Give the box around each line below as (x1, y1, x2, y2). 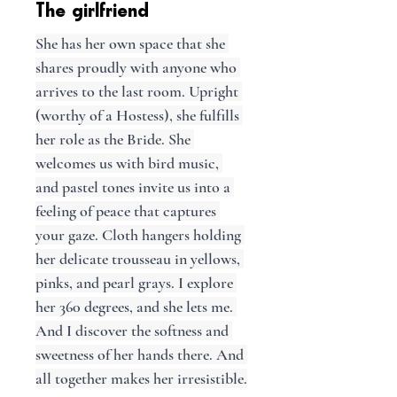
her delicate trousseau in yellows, (35, 249, 244, 269)
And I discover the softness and (35, 321, 232, 340)
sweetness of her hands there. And (35, 345, 247, 364)
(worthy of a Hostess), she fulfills (35, 105, 243, 125)
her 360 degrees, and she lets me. (35, 297, 237, 316)
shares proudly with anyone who (35, 58, 240, 77)
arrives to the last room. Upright (35, 82, 242, 101)
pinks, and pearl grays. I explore (35, 273, 237, 292)
